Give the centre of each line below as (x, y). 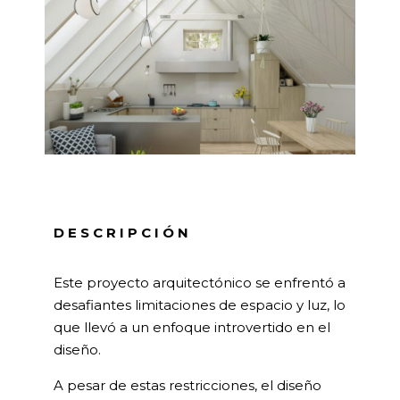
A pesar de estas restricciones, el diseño (187, 385)
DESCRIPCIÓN (123, 232)
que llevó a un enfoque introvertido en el (192, 327)
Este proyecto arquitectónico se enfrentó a (200, 282)
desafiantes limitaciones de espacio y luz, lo (200, 304)
